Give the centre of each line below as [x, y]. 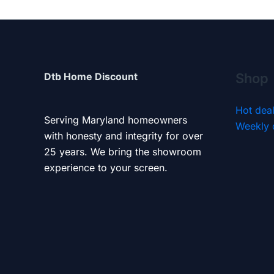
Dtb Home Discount [91, 76]
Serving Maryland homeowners [116, 120]
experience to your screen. [106, 167]
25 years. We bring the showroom [123, 151]
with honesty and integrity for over [124, 135]
